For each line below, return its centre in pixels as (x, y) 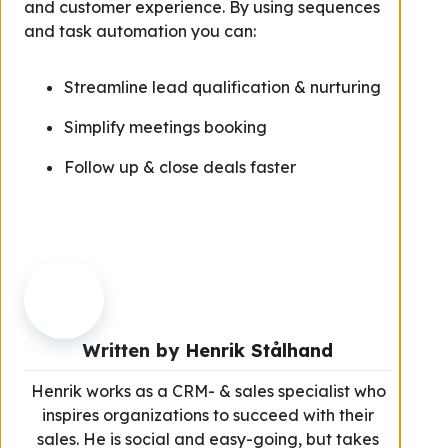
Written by (134, 350)
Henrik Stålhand (259, 350)
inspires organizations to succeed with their (208, 415)
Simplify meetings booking (165, 127)
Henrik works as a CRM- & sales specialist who (208, 391)
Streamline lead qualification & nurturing (222, 87)
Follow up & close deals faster (180, 167)
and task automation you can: (140, 31)
